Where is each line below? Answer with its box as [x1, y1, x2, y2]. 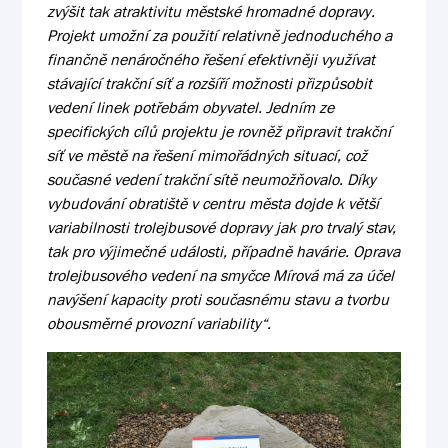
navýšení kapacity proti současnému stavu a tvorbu [47, 288, 390, 310]
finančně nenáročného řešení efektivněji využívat [47, 48, 376, 70]
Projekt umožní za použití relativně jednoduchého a [47, 24, 393, 46]
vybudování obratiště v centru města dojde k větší [47, 192, 380, 214]
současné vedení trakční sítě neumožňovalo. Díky [47, 168, 377, 190]
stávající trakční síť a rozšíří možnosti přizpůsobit [47, 72, 373, 94]
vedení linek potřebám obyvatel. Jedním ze [47, 96, 335, 118]
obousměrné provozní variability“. [47, 312, 272, 334]
